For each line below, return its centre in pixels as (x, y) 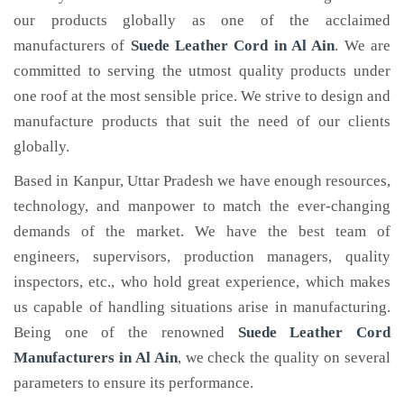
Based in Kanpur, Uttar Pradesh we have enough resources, (202, 181)
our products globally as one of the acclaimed (202, 20)
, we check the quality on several (284, 358)
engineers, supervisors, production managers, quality (202, 257)
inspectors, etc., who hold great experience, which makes (202, 282)
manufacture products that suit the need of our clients (202, 121)
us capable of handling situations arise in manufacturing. (202, 307)
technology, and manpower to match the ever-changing (202, 206)
